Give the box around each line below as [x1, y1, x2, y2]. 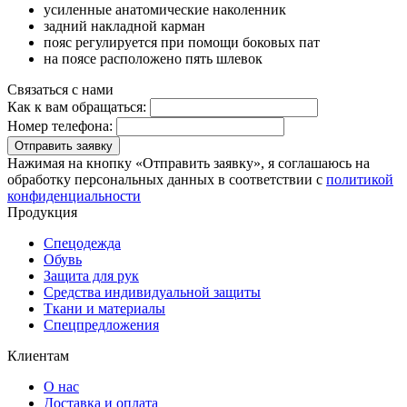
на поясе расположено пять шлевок [44, 50, 263, 66]
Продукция [7, 203, 77, 220]
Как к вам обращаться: [7, 98, 146, 114]
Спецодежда [44, 234, 121, 251]
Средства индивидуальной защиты [44, 283, 261, 300]
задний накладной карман [44, 17, 205, 34]
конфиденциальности [7, 187, 141, 203]
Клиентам [7, 347, 69, 363]
